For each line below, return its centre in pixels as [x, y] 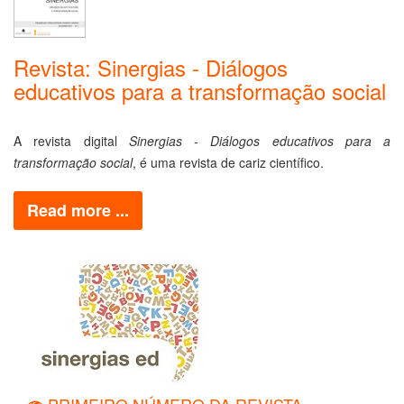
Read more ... [78, 210]
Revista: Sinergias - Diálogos [151, 67]
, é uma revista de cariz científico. [228, 162]
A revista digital [71, 141]
